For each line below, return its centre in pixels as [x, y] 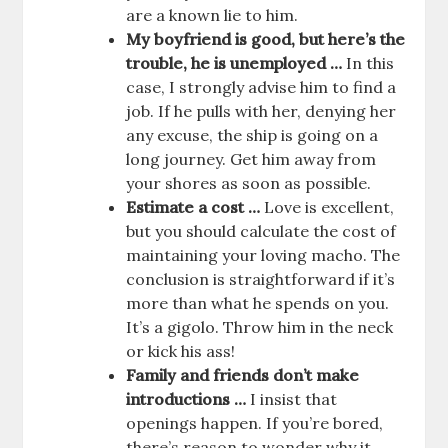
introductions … [186, 398]
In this [368, 62]
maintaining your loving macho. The [263, 254]
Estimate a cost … [193, 206]
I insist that [292, 398]
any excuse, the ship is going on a [252, 134]
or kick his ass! [181, 350]
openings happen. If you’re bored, [255, 422]
